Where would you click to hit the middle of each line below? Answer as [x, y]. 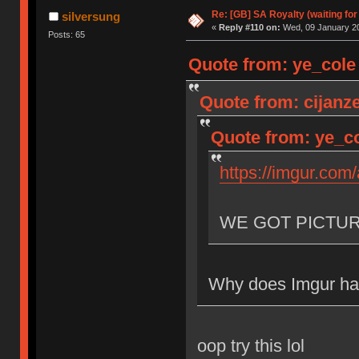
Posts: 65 [67, 35]
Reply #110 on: [249, 28]
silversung [91, 17]
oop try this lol [250, 346]
